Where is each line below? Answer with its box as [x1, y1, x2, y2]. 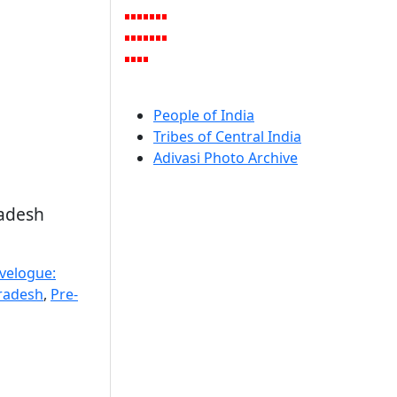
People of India [153, 105, 254, 125]
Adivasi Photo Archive [153, 148, 298, 167]
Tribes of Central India [153, 127, 301, 146]
